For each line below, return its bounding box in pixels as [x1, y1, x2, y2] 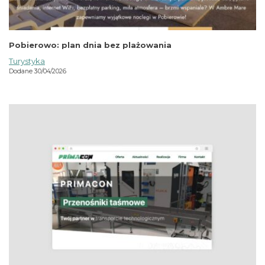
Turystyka [9, 56, 45, 66]
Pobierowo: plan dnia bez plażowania [9, 40, 172, 50]
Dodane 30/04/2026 [9, 67, 66, 76]
